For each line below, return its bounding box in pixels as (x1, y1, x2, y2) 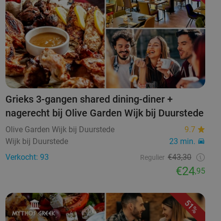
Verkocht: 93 (5, 152, 49, 162)
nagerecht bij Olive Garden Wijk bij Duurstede (5, 107, 204, 119)
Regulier (140, 153, 165, 162)
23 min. (169, 137, 195, 147)
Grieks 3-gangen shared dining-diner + (5, 93, 173, 106)
